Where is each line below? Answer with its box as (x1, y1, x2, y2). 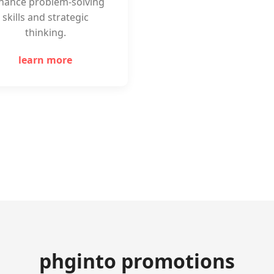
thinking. (24, 26, 66, 39)
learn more (18, 53, 72, 67)
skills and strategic (2, 10, 89, 24)
